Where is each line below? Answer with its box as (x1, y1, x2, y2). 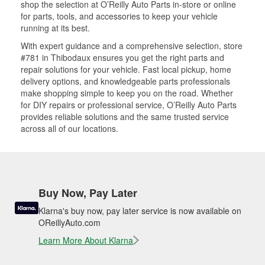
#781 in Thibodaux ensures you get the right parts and (21, 51, 224, 63)
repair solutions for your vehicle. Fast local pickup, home (21, 63, 231, 75)
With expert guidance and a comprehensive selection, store (21, 40, 243, 51)
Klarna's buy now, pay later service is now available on (38, 205, 241, 216)
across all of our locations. (21, 122, 118, 134)
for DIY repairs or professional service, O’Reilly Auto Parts (21, 99, 237, 111)
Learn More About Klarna (38, 234, 133, 246)
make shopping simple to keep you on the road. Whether (21, 87, 233, 99)
